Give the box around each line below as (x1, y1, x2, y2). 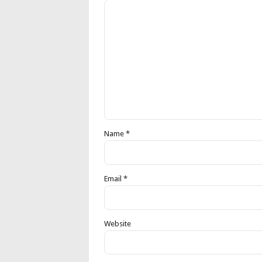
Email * (104, 174, 127, 183)
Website (104, 219, 131, 228)
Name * (104, 129, 130, 139)
